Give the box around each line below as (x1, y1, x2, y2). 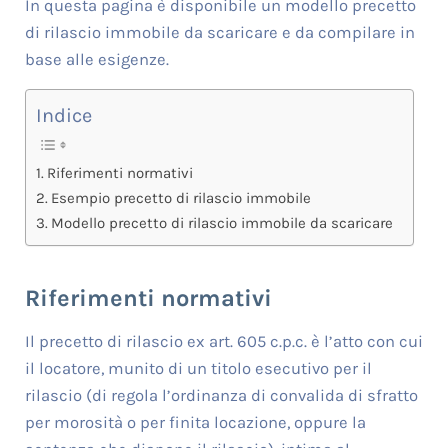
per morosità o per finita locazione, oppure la (24, 413, 366, 433)
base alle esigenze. (24, 50, 169, 70)
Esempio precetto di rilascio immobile (50, 188, 311, 207)
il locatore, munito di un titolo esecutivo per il (24, 359, 372, 379)
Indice (35, 103, 92, 127)
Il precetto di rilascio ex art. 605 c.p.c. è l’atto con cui (24, 332, 423, 352)
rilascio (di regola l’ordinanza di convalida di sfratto (24, 386, 418, 406)
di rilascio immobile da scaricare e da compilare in (24, 23, 415, 43)
